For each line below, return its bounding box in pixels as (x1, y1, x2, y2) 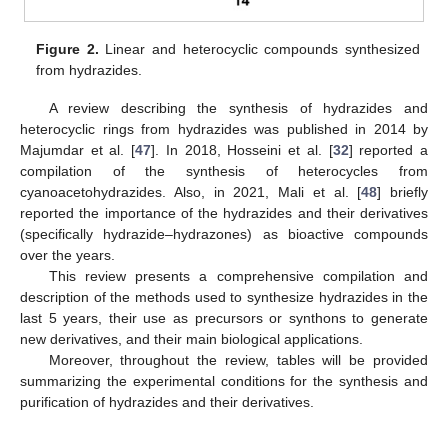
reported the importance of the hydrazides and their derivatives (20, 204, 428, 221)
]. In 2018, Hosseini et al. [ (151, 141, 333, 158)
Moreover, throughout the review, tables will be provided (48, 351, 428, 368)
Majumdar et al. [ (20, 141, 136, 158)
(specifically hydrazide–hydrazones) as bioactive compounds (20, 225, 428, 242)
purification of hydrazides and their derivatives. (20, 393, 314, 410)
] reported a (348, 141, 429, 158)
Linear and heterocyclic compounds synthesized (98, 40, 420, 57)
